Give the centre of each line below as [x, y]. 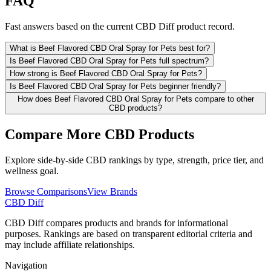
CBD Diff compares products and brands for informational [116, 223]
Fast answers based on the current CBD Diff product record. [120, 26]
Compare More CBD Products [100, 134]
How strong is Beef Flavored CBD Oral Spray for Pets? [106, 73]
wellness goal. [32, 171]
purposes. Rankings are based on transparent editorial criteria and [129, 233]
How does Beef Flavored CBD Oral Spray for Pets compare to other [135, 99]
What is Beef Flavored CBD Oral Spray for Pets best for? [110, 48]
